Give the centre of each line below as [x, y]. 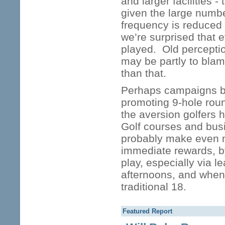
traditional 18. [154, 187]
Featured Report [147, 211]
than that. [145, 73]
